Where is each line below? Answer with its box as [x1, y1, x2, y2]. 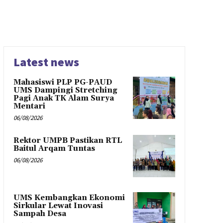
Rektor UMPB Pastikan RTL [13, 135, 122, 145]
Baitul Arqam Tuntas [13, 143, 95, 153]
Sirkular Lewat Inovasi [13, 201, 103, 211]
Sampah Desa [13, 209, 66, 219]
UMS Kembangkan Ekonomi [13, 193, 125, 203]
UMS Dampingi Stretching [13, 85, 117, 95]
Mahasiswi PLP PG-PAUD [13, 77, 112, 87]
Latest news [13, 54, 79, 70]
